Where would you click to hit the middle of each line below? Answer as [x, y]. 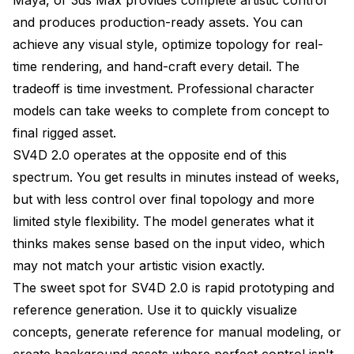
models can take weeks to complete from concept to [171, 110]
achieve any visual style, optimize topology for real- [168, 44]
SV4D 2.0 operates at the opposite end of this [150, 154]
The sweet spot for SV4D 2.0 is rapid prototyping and [173, 287]
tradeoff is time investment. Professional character [164, 88]
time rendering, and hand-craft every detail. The [156, 66]
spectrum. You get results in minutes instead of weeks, [176, 177]
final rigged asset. [64, 132]
